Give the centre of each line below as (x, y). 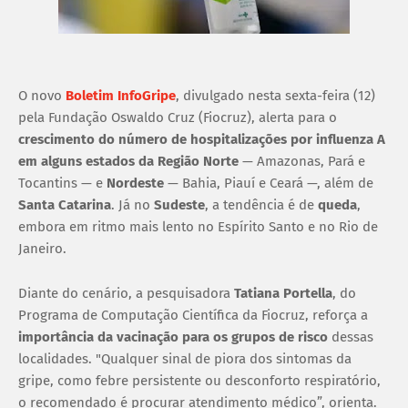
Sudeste (179, 204)
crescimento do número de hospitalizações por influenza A (202, 139)
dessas (351, 337)
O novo (42, 95)
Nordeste (137, 183)
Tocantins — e (62, 183)
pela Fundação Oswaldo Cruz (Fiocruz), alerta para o (178, 117)
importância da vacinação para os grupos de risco (173, 337)
